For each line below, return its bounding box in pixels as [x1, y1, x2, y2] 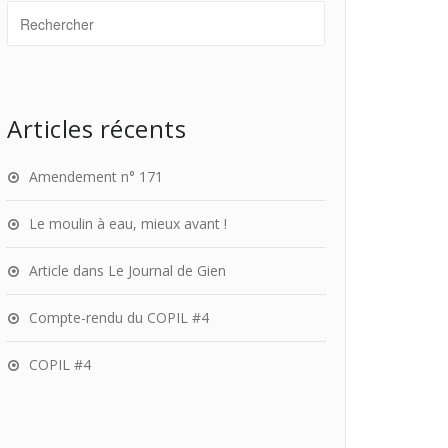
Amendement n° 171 [29, 167, 163, 186]
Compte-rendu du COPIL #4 [29, 308, 209, 327]
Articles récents [7, 112, 186, 145]
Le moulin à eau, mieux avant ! [29, 214, 227, 233]
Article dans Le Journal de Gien [29, 261, 226, 280]
